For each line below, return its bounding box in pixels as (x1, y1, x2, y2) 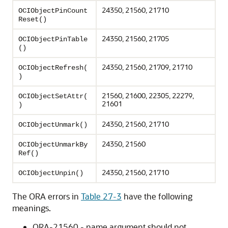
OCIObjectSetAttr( (18, 92, 88, 101)
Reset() (18, 15, 47, 24)
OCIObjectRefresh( (18, 64, 88, 72)
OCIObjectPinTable (18, 35, 88, 44)
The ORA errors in (12, 191, 81, 202)
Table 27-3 (81, 191, 122, 202)
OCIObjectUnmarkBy (18, 140, 88, 149)
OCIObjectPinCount (18, 7, 88, 15)
